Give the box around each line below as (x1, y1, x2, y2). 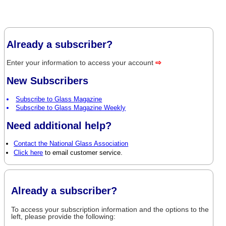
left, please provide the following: (11, 212, 116, 221)
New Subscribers (7, 75, 89, 86)
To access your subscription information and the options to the (11, 205, 209, 214)
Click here (14, 148, 43, 156)
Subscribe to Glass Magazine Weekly (16, 104, 126, 112)
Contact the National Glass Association (14, 140, 129, 148)
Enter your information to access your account (7, 59, 156, 67)
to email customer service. (43, 148, 123, 156)
